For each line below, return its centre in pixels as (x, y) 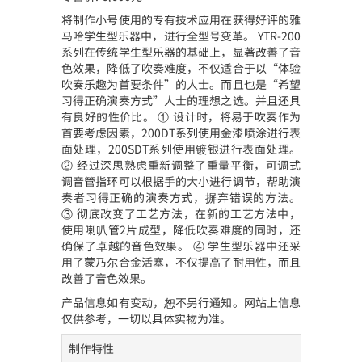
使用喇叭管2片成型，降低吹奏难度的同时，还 (181, 229)
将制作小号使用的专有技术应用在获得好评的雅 (181, 19)
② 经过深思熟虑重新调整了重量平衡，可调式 (181, 165)
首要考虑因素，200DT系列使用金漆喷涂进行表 (181, 133)
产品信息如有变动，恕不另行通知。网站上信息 (181, 302)
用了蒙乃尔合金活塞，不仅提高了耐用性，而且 (181, 262)
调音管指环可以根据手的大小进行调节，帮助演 (181, 181)
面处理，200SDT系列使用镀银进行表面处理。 (181, 149)
